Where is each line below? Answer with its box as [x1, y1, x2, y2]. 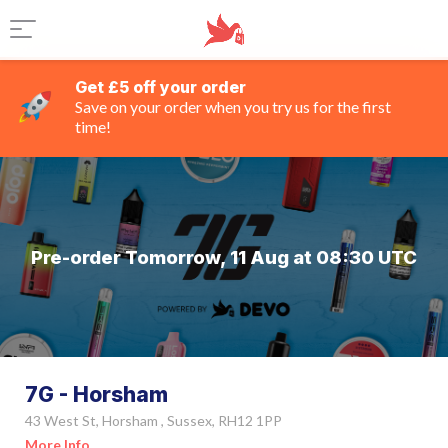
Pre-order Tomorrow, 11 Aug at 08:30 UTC [31, 245, 417, 269]
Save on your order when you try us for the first [75, 97, 391, 116]
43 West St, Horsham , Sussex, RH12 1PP [25, 412, 282, 429]
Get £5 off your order [75, 77, 246, 97]
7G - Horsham [25, 382, 168, 407]
